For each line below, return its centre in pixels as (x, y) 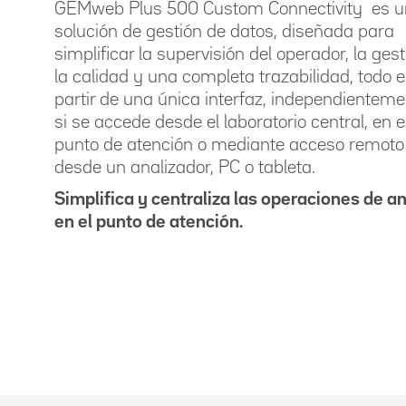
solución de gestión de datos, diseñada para (224, 32)
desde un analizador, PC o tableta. (185, 168)
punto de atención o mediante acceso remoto (229, 145)
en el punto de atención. (149, 222)
